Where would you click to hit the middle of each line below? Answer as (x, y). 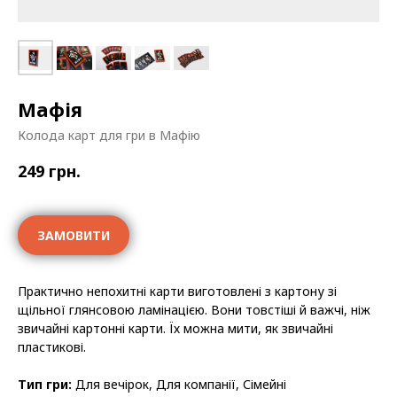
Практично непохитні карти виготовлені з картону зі (177, 291)
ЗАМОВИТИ (74, 235)
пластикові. (52, 347)
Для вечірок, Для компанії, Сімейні (179, 384)
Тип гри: (45, 384)
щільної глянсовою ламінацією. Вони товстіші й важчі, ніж (194, 310)
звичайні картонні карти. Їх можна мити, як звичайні (175, 328)
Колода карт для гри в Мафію (109, 135)
